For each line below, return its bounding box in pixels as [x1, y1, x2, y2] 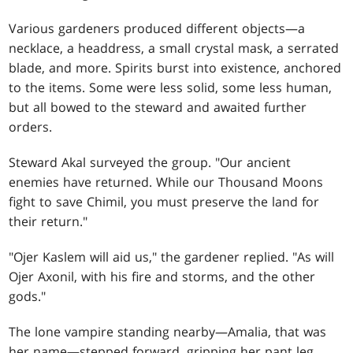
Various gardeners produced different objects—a [9, 20, 306, 38]
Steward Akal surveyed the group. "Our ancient [9, 154, 292, 172]
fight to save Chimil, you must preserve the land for [9, 193, 320, 211]
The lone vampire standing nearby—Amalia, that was [9, 323, 327, 341]
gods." [9, 288, 46, 306]
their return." [9, 213, 88, 231]
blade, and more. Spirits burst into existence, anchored [9, 59, 342, 77]
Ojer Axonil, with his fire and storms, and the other [9, 268, 316, 286]
